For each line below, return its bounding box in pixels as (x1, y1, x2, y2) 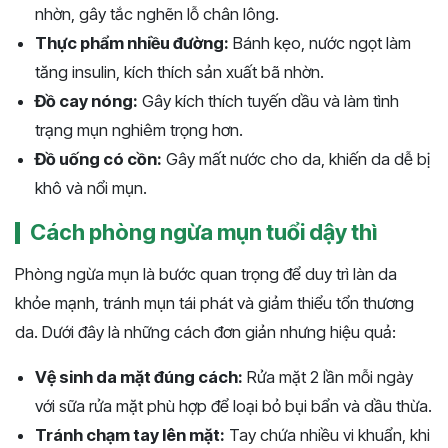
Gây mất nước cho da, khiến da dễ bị (162, 149, 430, 170)
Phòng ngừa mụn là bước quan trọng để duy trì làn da (15, 264, 397, 285)
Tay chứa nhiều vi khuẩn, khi (225, 425, 430, 446)
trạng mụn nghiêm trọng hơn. (35, 120, 243, 141)
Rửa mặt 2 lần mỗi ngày (243, 367, 413, 388)
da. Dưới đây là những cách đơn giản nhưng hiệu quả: (15, 322, 396, 343)
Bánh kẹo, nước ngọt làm (229, 33, 411, 54)
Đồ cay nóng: (35, 91, 138, 112)
